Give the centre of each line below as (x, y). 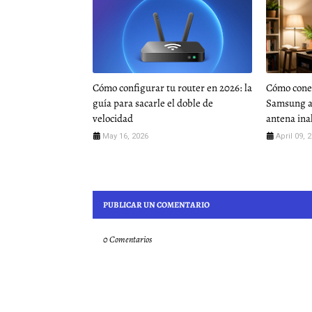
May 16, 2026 (125, 136)
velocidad (113, 119)
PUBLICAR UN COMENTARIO (156, 205)
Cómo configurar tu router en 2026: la (172, 88)
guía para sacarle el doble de (153, 103)
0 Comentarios (127, 240)
